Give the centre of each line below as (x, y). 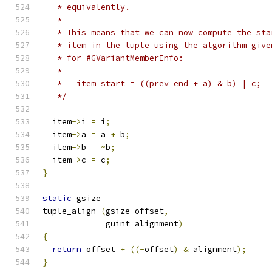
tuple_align (72, 211)
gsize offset (135, 211)
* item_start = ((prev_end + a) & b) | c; (152, 83)
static (57, 198)
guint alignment (110, 224)
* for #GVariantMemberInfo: (113, 58)
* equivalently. (86, 7)
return (67, 249)
